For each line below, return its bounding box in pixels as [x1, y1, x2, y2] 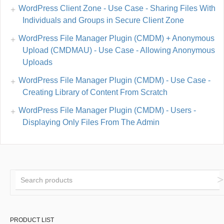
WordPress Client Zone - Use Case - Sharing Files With [18, 4, 215, 13]
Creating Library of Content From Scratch [22, 88, 167, 97]
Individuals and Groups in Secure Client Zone [22, 16, 184, 25]
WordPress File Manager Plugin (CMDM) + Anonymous [18, 34, 214, 43]
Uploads [22, 58, 52, 67]
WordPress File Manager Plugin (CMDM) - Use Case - [18, 76, 210, 85]
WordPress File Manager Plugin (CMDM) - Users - [18, 106, 196, 115]
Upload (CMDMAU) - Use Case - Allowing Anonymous [22, 46, 215, 55]
